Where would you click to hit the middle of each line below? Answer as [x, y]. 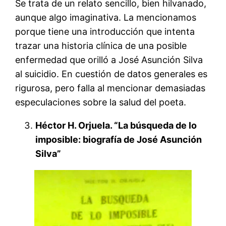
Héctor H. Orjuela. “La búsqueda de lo [116, 125]
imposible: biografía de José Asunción [119, 139]
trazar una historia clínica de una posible [101, 45]
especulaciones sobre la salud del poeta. [101, 102]
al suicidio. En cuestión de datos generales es [111, 74]
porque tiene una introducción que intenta [105, 31]
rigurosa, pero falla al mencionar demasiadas [110, 88]
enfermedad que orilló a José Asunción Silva [109, 60]
